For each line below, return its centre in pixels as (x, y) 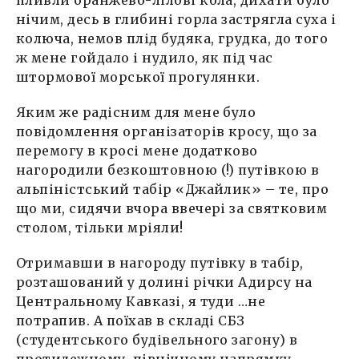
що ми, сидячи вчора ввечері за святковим (172, 208)
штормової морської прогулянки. (138, 77)
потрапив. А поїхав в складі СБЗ (131, 320)
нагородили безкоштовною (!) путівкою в (168, 169)
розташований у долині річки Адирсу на (164, 282)
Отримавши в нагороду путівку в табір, (160, 262)
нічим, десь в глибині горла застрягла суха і (176, 19)
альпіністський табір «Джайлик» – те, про (173, 189)
